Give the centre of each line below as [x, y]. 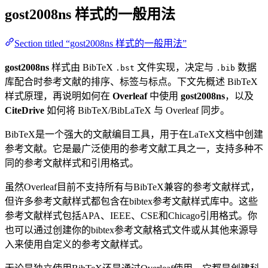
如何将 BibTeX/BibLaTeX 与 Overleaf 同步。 [137, 110]
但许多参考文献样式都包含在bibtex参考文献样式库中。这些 [131, 201]
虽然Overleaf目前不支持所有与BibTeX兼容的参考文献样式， [132, 187]
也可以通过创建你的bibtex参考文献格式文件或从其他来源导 [131, 230]
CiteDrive [25, 110]
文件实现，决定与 [175, 67]
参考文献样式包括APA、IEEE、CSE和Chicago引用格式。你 [131, 215]
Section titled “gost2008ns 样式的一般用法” [100, 43]
